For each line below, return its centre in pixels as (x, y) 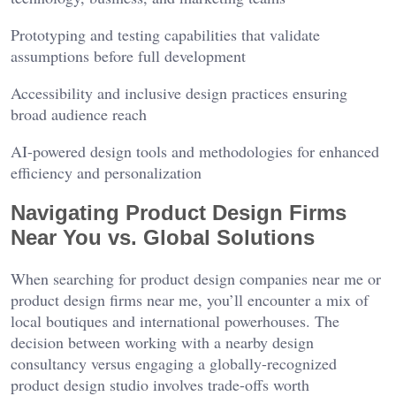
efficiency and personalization (106, 172)
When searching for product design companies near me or (196, 278)
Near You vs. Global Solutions (163, 237)
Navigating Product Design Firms (179, 212)
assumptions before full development (128, 55)
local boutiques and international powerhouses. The (175, 320)
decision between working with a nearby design (162, 342)
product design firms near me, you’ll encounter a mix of (190, 299)
